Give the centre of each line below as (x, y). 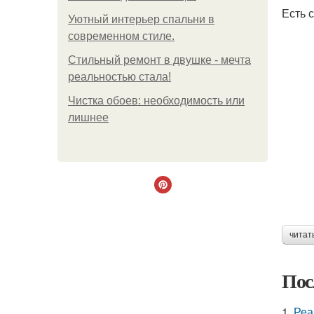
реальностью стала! (120, 77)
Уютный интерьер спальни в (141, 19)
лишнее (88, 117)
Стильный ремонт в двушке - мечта (159, 60)
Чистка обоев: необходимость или (156, 101)
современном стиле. (121, 36)
